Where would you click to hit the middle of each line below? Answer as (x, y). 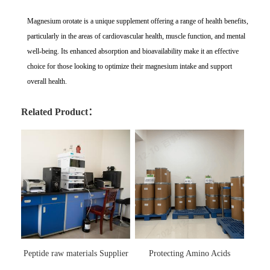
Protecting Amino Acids (190, 254)
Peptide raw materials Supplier (76, 254)
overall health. (47, 82)
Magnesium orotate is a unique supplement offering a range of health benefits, (138, 21)
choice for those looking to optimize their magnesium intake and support (130, 67)
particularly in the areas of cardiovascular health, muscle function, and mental (136, 36)
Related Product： (59, 112)
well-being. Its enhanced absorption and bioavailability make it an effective (133, 52)
